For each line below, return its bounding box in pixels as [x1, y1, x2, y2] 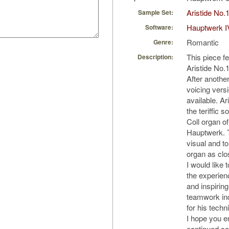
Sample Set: [138, 8, 173, 17]
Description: [138, 52, 173, 62]
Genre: [153, 37, 173, 47]
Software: [145, 22, 173, 32]
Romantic [187, 37, 219, 48]
